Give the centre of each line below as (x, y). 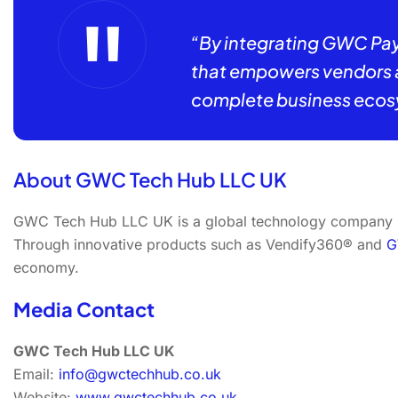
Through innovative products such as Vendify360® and (200, 244)
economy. (46, 267)
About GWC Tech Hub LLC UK (150, 179)
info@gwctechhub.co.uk (140, 374)
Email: (36, 374)
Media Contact (84, 309)
